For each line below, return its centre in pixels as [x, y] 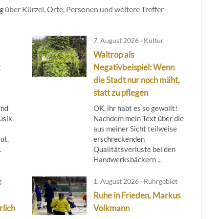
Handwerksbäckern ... [127, 159]
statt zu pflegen [120, 92]
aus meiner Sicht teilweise [135, 128]
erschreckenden [119, 139]
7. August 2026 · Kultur [128, 40]
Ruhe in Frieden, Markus [137, 195]
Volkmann [111, 208]
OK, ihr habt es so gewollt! [135, 108]
